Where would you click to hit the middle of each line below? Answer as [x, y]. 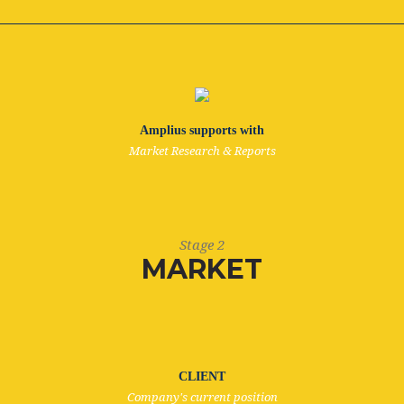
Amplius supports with [202, 130]
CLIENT [202, 376]
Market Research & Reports [202, 151]
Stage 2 [202, 245]
